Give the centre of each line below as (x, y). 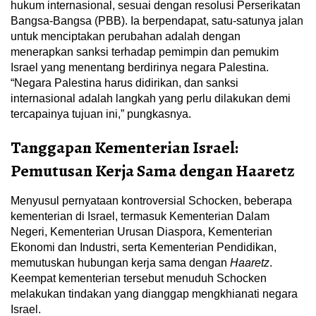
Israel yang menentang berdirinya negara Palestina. (140, 68)
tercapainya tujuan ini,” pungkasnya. (101, 114)
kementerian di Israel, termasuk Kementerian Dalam (140, 217)
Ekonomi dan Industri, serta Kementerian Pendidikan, (144, 248)
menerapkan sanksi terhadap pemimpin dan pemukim (145, 52)
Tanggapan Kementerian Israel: (124, 148)
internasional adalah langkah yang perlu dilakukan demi (151, 99)
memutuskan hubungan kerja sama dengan (120, 263)
